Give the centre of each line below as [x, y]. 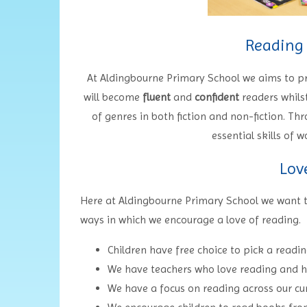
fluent [157, 97]
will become [113, 97]
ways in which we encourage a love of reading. [191, 220]
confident [217, 97]
